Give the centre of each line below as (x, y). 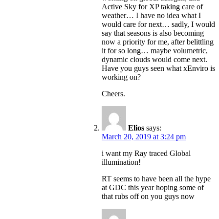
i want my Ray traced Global (146, 153)
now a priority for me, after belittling (158, 42)
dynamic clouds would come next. (154, 60)
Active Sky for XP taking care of (152, 7)
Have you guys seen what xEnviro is (158, 68)
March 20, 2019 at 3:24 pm (144, 137)
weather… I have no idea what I (151, 16)
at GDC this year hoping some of (153, 188)
